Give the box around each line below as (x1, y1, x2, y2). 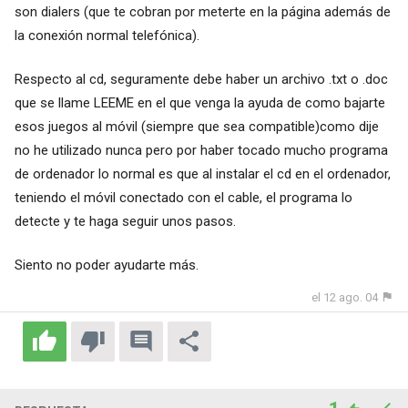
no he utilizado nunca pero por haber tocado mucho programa (14, 141, 388, 158)
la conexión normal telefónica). (14, 26, 199, 44)
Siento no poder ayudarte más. (14, 256, 199, 273)
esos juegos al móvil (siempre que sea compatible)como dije (14, 117, 379, 135)
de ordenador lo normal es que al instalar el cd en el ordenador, (14, 165, 391, 182)
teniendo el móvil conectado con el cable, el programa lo (14, 189, 352, 206)
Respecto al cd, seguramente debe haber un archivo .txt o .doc (14, 70, 388, 87)
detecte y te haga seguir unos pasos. (14, 212, 236, 229)
